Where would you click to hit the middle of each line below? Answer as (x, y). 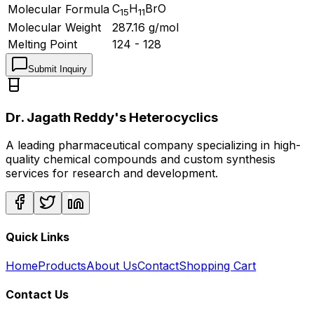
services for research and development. (112, 173)
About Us (112, 265)
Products (62, 265)
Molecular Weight (54, 27)
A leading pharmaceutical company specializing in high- (153, 145)
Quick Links (37, 237)
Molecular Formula (59, 9)
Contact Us (37, 295)
